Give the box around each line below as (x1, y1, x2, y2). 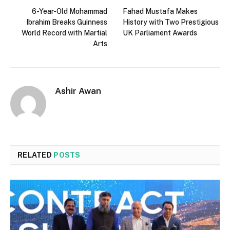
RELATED (17, 151, 54, 160)
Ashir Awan (55, 86, 101, 97)
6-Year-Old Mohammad (32, 7, 107, 16)
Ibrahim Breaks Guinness (26, 18, 107, 27)
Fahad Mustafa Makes (123, 7, 198, 16)
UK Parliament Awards (123, 29, 197, 37)
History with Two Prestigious (123, 18, 219, 27)
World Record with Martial (22, 29, 107, 37)
